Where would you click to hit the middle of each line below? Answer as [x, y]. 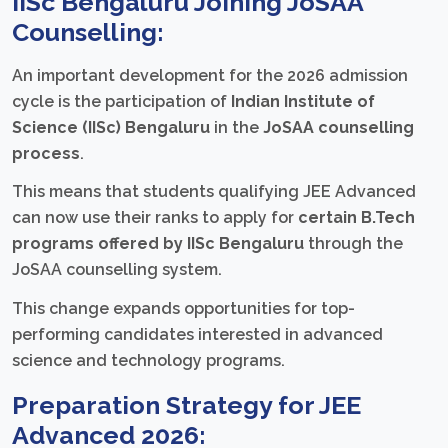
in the [236, 127]
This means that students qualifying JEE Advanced [214, 192]
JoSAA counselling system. [117, 270]
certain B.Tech [356, 218]
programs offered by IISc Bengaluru [158, 244]
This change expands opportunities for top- [183, 309]
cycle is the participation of [121, 101]
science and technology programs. [148, 361]
